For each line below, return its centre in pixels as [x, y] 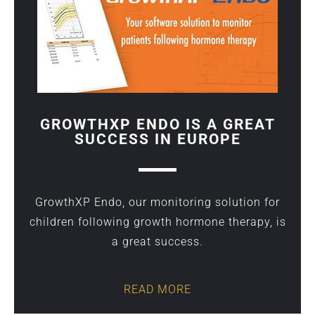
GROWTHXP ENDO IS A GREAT [157, 124]
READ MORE [157, 289]
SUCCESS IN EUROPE [157, 139]
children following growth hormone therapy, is [157, 221]
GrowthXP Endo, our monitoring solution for [157, 202]
